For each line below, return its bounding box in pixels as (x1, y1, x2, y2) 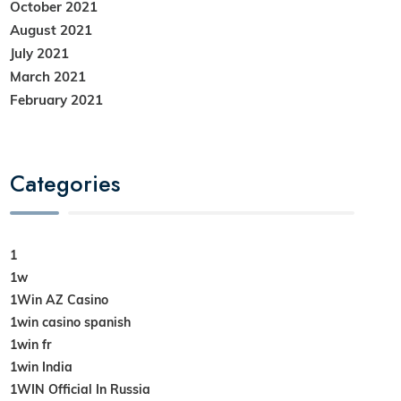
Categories (10, 167, 121, 200)
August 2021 (10, 21, 93, 38)
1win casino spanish (10, 313, 132, 330)
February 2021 (10, 91, 104, 108)
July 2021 (10, 45, 70, 62)
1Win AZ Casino (10, 291, 109, 308)
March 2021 (10, 68, 87, 85)
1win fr (10, 336, 52, 353)
